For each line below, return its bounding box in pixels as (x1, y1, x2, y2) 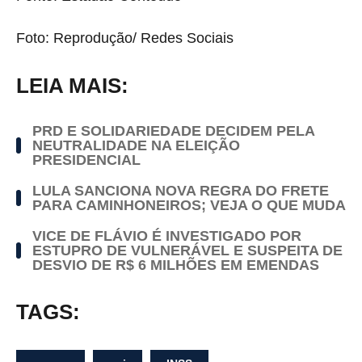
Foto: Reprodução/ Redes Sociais (16, 29, 234, 46)
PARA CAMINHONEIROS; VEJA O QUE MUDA (32, 196, 346, 213)
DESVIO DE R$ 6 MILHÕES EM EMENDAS (32, 256, 319, 273)
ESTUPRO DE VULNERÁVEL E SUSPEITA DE (32, 242, 343, 259)
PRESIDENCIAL (32, 151, 141, 168)
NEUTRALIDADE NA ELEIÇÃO (32, 137, 240, 154)
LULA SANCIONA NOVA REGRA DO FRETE (32, 182, 329, 199)
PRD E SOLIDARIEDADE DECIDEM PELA (32, 122, 314, 139)
